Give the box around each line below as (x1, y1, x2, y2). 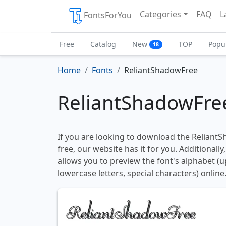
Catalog (90, 39, 116, 49)
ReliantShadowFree (124, 65, 198, 76)
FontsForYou (84, 10, 132, 21)
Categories (140, 9, 181, 20)
